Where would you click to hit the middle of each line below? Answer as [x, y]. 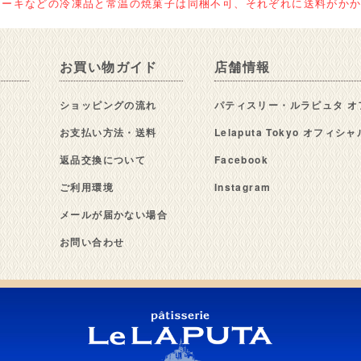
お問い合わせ [92, 242]
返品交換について [103, 160]
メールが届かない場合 [114, 215]
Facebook [241, 160]
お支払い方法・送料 [108, 133]
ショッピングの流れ [108, 105]
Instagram [243, 187]
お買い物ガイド [109, 67]
